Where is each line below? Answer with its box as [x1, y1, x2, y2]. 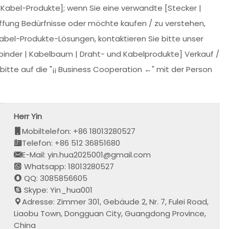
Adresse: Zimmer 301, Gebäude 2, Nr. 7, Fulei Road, [22, 196, 209, 207]
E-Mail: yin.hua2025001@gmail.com [22, 149, 151, 160]
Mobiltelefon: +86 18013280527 [22, 125, 136, 136]
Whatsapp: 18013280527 [22, 161, 114, 172]
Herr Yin [14, 110, 42, 122]
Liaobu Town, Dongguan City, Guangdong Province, [14, 208, 207, 219]
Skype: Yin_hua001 [22, 184, 93, 195]
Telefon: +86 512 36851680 [22, 137, 121, 148]
